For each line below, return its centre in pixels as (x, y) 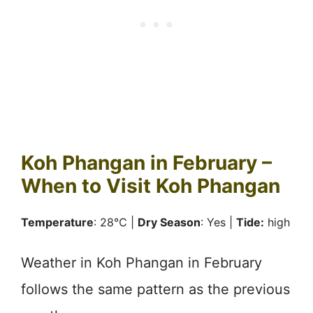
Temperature (57, 222)
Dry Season (169, 222)
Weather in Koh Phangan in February (141, 262)
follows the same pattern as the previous (155, 289)
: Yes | (218, 222)
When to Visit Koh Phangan (151, 185)
